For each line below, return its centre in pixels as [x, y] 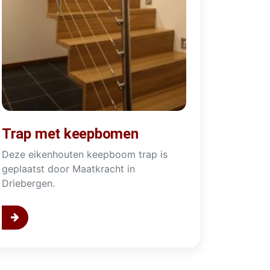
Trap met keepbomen [70, 133]
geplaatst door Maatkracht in [68, 168]
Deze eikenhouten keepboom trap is [84, 154]
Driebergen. [28, 183]
